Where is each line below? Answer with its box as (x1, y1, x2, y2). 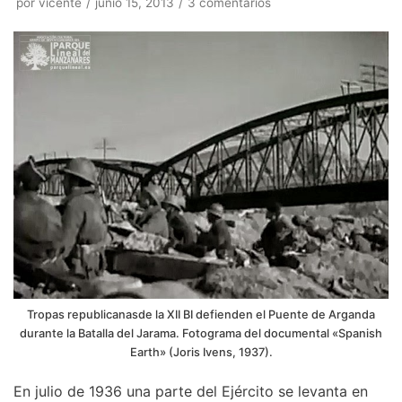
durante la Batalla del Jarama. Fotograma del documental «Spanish (20, 327, 382, 341)
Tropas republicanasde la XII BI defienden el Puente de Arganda (27, 308, 375, 322)
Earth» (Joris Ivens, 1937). (129, 345, 273, 360)
